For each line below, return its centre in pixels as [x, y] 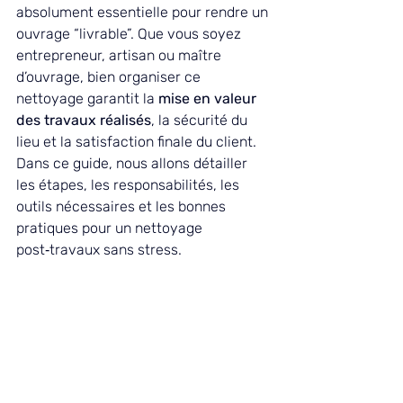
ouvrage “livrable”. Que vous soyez [130, 34]
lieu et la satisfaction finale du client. [138, 142]
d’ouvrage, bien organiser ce [110, 77]
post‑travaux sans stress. [99, 250]
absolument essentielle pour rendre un [144, 12]
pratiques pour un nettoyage [111, 228]
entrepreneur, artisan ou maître [121, 55]
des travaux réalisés [84, 120]
